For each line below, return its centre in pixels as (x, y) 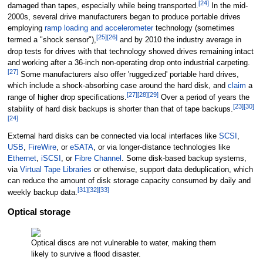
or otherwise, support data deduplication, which (172, 169)
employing (26, 28)
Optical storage (39, 212)
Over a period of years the (204, 98)
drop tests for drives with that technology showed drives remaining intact (130, 51)
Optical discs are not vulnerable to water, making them (123, 243)
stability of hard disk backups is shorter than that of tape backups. (120, 109)
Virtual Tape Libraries (55, 169)
